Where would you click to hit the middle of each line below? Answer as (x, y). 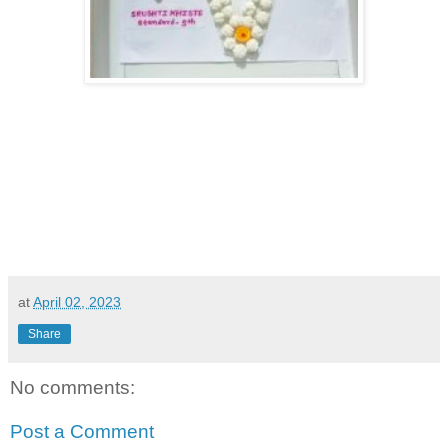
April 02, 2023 (77, 302)
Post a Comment (82, 431)
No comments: (72, 388)
